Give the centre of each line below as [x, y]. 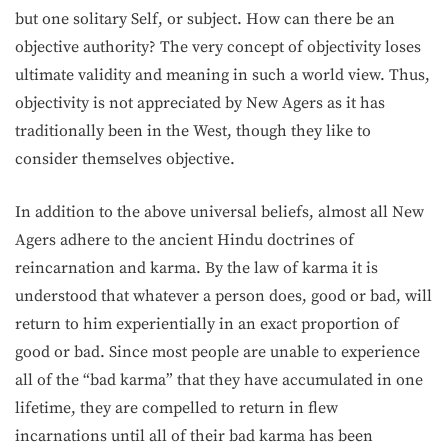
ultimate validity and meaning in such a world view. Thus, [222, 75]
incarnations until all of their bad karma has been [194, 436]
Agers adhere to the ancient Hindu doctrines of [184, 240]
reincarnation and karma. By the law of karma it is [196, 268]
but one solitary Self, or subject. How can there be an [205, 19]
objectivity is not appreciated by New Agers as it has [200, 103]
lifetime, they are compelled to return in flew [176, 408]
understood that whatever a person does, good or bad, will [223, 296]
